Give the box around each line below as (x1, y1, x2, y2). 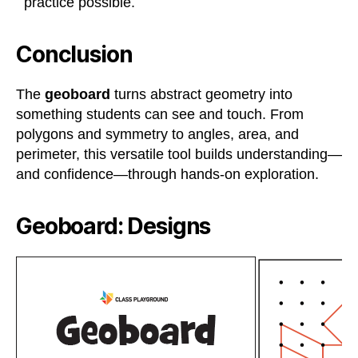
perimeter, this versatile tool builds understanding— (16, 145, 342, 162)
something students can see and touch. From (16, 105, 304, 122)
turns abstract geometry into (110, 86, 292, 102)
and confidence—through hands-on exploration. (16, 165, 319, 182)
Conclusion (16, 40, 133, 68)
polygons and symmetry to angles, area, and (16, 125, 299, 142)
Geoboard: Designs (16, 212, 211, 240)
